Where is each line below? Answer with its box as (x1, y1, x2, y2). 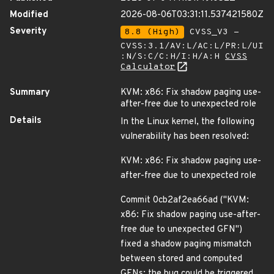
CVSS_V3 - (184, 27, 239, 37)
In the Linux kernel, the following (120, 116, 254, 128)
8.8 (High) (125, 27, 180, 37)
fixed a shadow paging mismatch (120, 239, 251, 250)
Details (10, 115, 42, 127)
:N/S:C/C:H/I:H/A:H (120, 51, 225, 62)
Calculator (120, 62, 176, 72)
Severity (10, 26, 47, 37)
